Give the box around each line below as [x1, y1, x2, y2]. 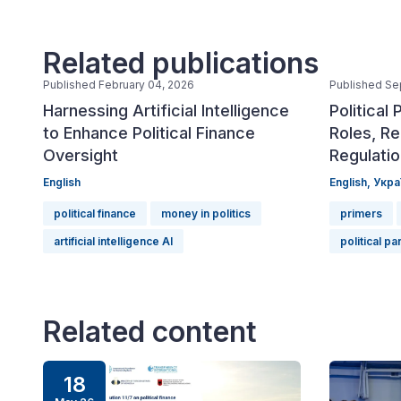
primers [340, 207, 382, 220]
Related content [43, 314, 257, 349]
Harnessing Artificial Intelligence [43, 101, 289, 120]
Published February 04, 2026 [43, 78, 194, 91]
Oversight [43, 146, 118, 165]
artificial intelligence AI [54, 235, 173, 248]
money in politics [161, 207, 251, 220]
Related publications [43, 46, 319, 81]
